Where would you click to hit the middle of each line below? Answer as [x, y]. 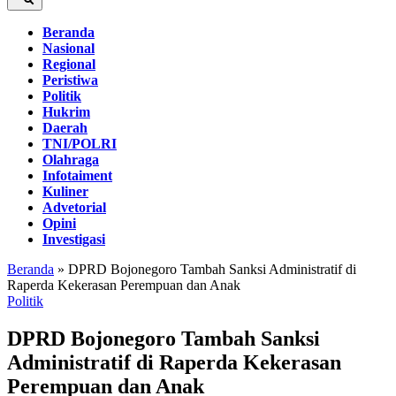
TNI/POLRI [80, 144]
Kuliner [65, 191]
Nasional [69, 48]
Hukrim [66, 112]
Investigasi [74, 239]
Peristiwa [70, 80]
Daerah [65, 128]
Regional [69, 64]
